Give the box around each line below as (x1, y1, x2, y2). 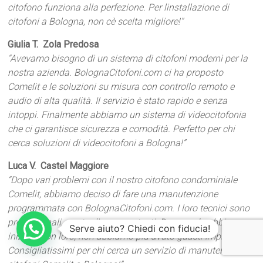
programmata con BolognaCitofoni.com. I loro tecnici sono (8, 203, 250, 214)
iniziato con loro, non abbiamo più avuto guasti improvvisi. (8, 231, 251, 242)
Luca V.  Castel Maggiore (8, 160, 109, 171)
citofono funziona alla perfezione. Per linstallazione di (8, 2, 230, 13)
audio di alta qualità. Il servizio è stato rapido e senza (8, 95, 228, 106)
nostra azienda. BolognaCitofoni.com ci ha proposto (8, 67, 224, 78)
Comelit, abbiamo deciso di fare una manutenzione (8, 188, 218, 200)
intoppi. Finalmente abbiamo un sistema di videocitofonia (8, 109, 247, 120)
